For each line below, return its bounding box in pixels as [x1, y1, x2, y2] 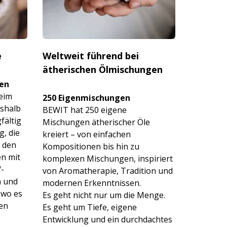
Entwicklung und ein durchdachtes [42, 213, 172, 225]
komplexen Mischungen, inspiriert [42, 153, 173, 164]
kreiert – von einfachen [42, 128, 131, 140]
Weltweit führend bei [42, 49, 139, 62]
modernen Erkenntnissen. [42, 177, 141, 188]
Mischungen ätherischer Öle [42, 116, 150, 128]
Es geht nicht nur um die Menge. [42, 189, 165, 201]
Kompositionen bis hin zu [42, 140, 139, 152]
